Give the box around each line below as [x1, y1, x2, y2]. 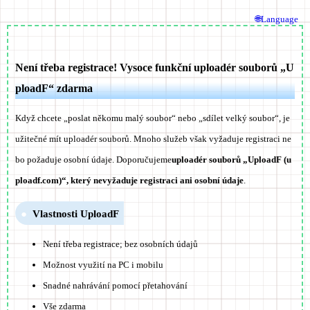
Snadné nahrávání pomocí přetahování [43, 280, 188, 291]
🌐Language [255, 14, 298, 24]
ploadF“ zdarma [15, 82, 93, 94]
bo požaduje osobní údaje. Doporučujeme [15, 154, 172, 165]
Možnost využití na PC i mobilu [43, 259, 163, 271]
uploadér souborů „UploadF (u [172, 154, 291, 165]
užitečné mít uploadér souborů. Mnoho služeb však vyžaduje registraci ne [15, 134, 291, 144]
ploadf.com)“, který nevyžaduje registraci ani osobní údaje [15, 175, 244, 185]
